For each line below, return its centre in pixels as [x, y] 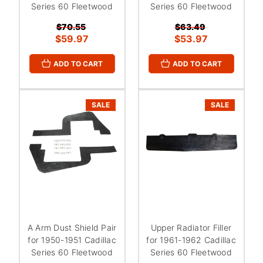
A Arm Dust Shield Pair [72, 227]
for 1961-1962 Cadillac [191, 240]
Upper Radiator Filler [191, 227]
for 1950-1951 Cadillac [72, 240]
